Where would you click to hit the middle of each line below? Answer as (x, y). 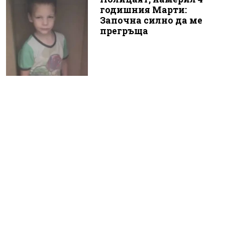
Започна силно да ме (151, 20)
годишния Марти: (143, 10)
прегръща (124, 31)
